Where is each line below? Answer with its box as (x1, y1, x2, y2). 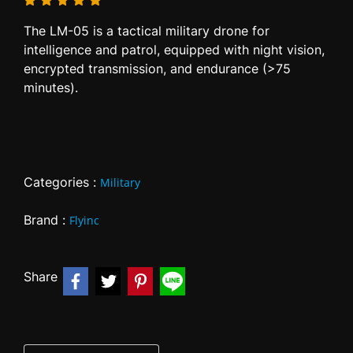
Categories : (24, 174, 100, 190)
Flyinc (69, 213, 99, 228)
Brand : (24, 212, 69, 228)
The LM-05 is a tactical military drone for (24, 23, 269, 39)
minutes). (24, 80, 78, 95)
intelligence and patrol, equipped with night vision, (24, 42, 325, 58)
